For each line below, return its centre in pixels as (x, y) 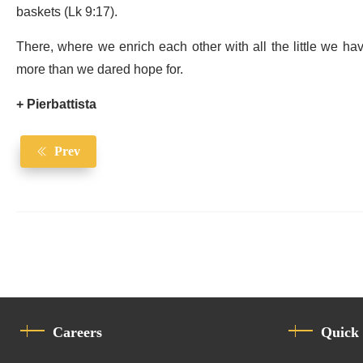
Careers (77, 333)
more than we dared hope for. (100, 70)
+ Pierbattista (56, 105)
